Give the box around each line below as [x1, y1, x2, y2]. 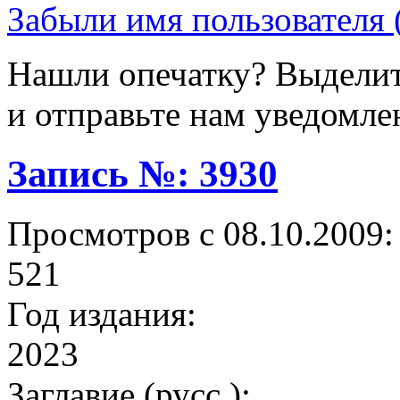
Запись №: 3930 [7, 153, 278, 196]
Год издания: [7, 295, 196, 334]
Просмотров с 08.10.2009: [7, 214, 394, 254]
